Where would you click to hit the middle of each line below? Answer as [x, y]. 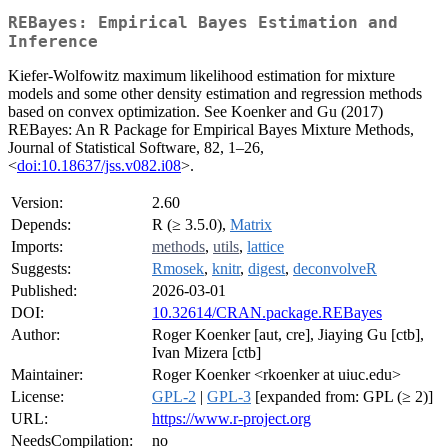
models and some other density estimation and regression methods [215, 94]
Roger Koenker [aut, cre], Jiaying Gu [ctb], [288, 335]
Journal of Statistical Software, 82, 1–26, [136, 148]
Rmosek [178, 269]
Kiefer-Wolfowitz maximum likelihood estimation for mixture [201, 76]
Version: [37, 203]
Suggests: [41, 269]
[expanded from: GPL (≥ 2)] [342, 397]
